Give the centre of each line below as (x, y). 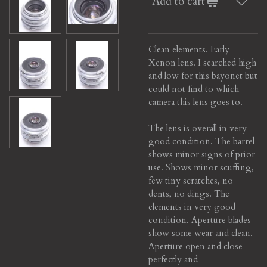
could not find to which (194, 89)
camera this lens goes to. (195, 102)
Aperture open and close (195, 246)
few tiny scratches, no (191, 180)
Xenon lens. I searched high (202, 62)
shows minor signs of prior (202, 154)
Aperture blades (220, 220)
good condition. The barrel (201, 141)
